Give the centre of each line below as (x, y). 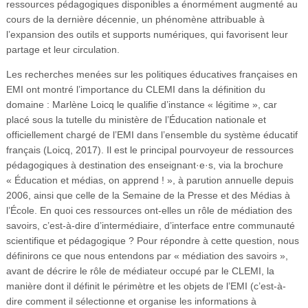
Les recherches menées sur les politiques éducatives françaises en (152, 74)
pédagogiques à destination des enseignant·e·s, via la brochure (144, 165)
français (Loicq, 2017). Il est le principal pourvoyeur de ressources (150, 150)
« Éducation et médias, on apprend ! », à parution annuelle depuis (150, 180)
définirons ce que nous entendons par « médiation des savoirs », (147, 255)
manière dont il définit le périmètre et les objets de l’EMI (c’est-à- (146, 286)
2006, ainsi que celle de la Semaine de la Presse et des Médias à (148, 195)
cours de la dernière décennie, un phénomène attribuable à (135, 19)
